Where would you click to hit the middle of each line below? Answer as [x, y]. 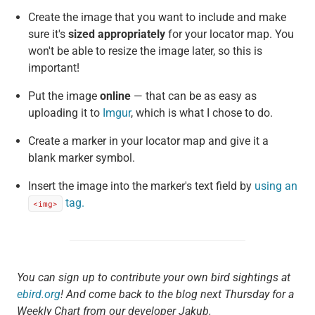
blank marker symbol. [81, 157]
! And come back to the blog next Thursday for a [177, 294]
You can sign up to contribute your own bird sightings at [153, 277]
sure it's [48, 34]
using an [276, 186]
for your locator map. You [229, 34]
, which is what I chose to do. [201, 112]
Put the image [64, 96]
